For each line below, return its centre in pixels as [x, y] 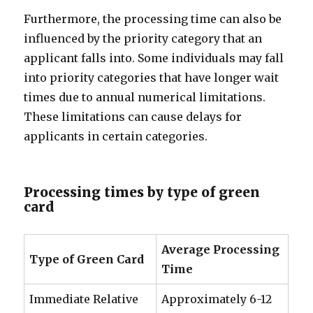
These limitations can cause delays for [133, 117]
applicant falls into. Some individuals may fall [154, 58]
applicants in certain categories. [116, 136]
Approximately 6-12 [217, 299]
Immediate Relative [84, 299]
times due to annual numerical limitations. [145, 97]
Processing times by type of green [142, 192]
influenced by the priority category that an [143, 38]
